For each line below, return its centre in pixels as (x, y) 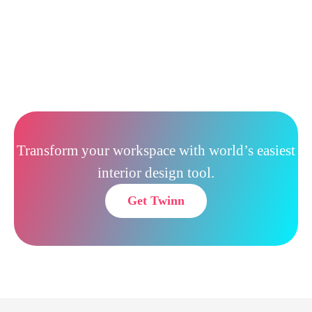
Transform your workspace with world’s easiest (156, 151)
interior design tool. (156, 173)
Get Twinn (156, 201)
